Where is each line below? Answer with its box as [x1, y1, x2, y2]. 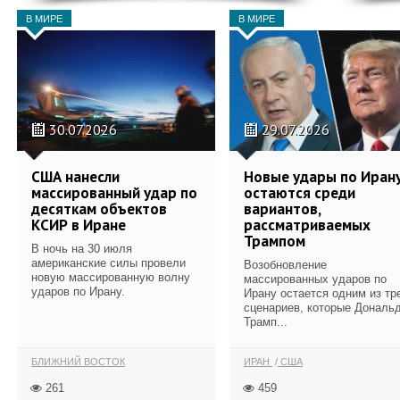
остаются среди [244, 182, 355, 203]
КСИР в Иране [31, 214, 126, 235]
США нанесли [31, 166, 120, 187]
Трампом [244, 230, 305, 251]
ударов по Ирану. [31, 284, 125, 298]
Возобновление [244, 257, 327, 271]
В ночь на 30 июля [31, 241, 132, 255]
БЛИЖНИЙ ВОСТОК [31, 356, 125, 367]
